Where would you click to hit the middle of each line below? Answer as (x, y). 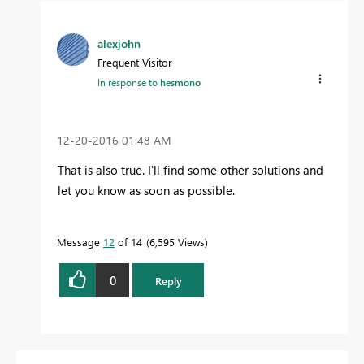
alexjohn (119, 43)
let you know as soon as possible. (148, 191)
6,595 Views (177, 242)
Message (80, 242)
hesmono (180, 82)
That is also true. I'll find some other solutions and (191, 170)
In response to (129, 82)
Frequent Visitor (135, 62)
